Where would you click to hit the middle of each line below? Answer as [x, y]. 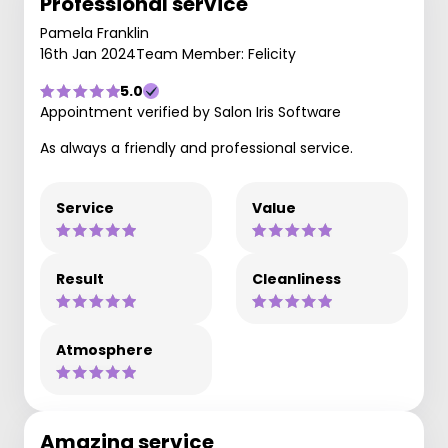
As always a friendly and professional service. [196, 148]
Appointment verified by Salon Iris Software [190, 112]
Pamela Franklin [94, 33]
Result [80, 279]
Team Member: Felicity [216, 54]
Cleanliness [296, 279]
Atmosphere [104, 350]
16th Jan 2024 [88, 54]
